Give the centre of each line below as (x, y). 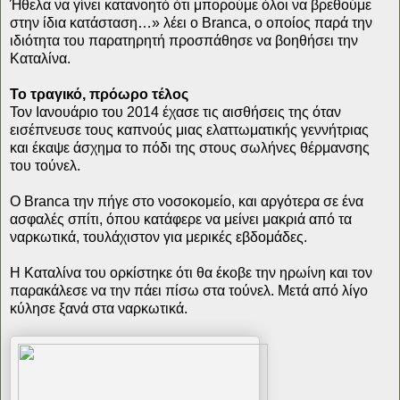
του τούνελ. (45, 165)
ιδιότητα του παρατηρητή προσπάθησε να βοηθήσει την (184, 40)
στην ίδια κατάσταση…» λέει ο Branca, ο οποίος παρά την (191, 22)
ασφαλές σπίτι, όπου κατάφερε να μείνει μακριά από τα (181, 219)
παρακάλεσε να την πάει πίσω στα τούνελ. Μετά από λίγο (189, 290)
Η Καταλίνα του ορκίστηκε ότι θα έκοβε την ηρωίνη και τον (191, 272)
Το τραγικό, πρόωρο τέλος (99, 94)
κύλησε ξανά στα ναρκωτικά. (99, 308)
